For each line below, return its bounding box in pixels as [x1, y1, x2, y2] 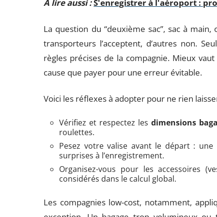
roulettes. [59, 127, 95, 138]
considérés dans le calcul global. [59, 173, 177, 184]
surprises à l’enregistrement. [59, 150, 165, 161]
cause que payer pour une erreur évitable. [44, 67, 202, 78]
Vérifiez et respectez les [59, 117, 152, 128]
